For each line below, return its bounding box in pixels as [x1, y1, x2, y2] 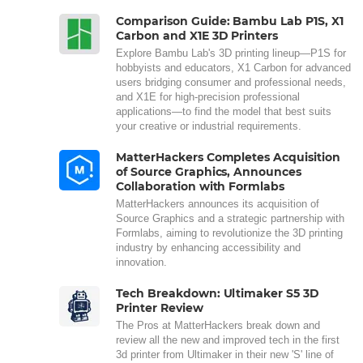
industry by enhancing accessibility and [116, 241, 301, 254]
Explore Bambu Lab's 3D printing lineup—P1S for [116, 47, 346, 59]
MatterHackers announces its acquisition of [116, 198, 319, 210]
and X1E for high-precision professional [116, 91, 300, 103]
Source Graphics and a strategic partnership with [116, 212, 344, 224]
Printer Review [116, 301, 203, 315]
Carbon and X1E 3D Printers [116, 28, 279, 43]
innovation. [116, 256, 167, 268]
